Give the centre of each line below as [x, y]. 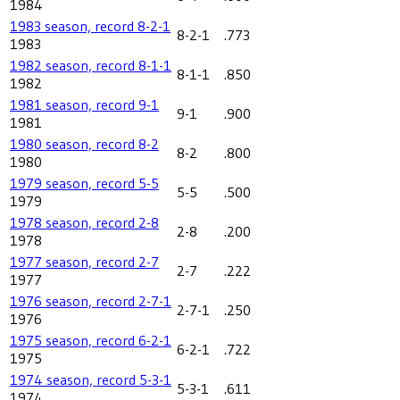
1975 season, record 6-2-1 [91, 340]
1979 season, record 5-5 [84, 183]
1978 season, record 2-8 [84, 222]
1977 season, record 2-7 [84, 261]
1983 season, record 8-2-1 [90, 25]
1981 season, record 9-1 [84, 104]
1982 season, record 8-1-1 [91, 65]
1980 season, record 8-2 [84, 143]
